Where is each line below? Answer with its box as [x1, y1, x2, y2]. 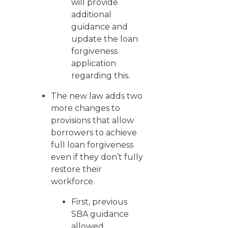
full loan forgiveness [51, 140, 133, 150]
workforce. [51, 177, 95, 186]
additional [71, 10, 111, 19]
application [71, 59, 116, 68]
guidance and [71, 22, 128, 32]
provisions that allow [51, 116, 134, 125]
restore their [51, 164, 102, 174]
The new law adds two [51, 91, 142, 101]
